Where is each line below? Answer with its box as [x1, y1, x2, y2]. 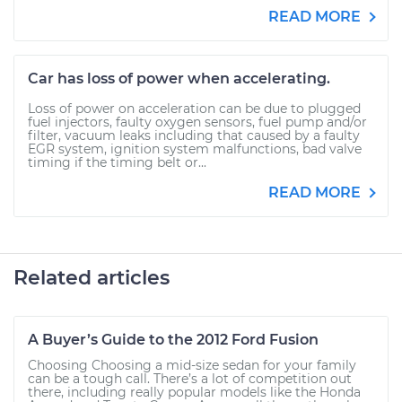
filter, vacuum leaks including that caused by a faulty [28, 127, 360, 144]
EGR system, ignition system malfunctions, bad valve [28, 141, 362, 157]
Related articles [13, 266, 170, 290]
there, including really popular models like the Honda [28, 384, 361, 400]
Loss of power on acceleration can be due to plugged [28, 100, 361, 117]
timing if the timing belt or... [28, 154, 206, 170]
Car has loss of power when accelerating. [28, 70, 330, 87]
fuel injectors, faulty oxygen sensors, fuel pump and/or [28, 114, 367, 130]
